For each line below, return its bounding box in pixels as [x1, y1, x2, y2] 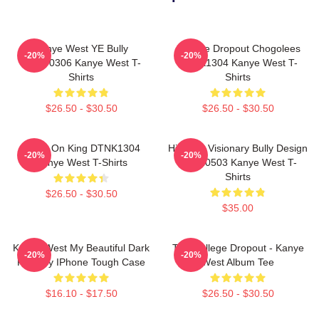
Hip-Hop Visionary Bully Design [168, 142, 308, 154]
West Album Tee [202, 256, 274, 268]
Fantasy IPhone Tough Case [17, 256, 145, 268]
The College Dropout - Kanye [172, 241, 304, 253]
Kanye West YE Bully [34, 42, 128, 54]
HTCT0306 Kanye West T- [21, 56, 141, 68]
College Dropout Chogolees [175, 42, 300, 54]
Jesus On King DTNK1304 [22, 142, 140, 154]
